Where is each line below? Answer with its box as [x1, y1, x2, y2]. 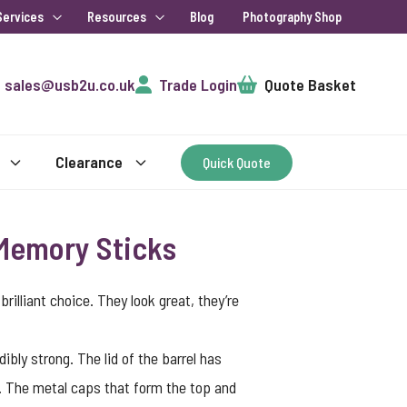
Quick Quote [203, 153, 271, 171]
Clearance [55, 152, 123, 172]
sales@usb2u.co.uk [5, 74, 135, 94]
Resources [87, 9, 146, 25]
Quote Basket [264, 74, 356, 94]
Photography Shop [243, 9, 342, 25]
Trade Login [158, 74, 237, 94]
